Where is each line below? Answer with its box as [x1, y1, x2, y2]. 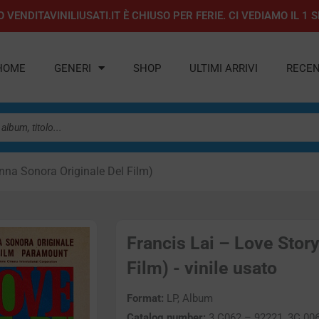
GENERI [54, 61, 92, 75]
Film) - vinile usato [127, 257, 277, 278]
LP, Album [164, 292, 213, 305]
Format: [127, 292, 164, 305]
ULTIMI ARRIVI [189, 61, 258, 75]
